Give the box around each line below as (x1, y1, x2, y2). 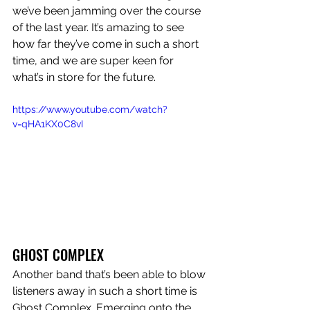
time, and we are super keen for (12, 53, 176, 67)
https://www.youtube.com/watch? (12, 103, 167, 115)
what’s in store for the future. (12, 70, 158, 84)
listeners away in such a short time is (12, 284, 200, 298)
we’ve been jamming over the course (12, 3, 203, 17)
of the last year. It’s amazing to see (12, 20, 187, 34)
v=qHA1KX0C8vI (12, 118, 83, 129)
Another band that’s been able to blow (12, 268, 208, 282)
